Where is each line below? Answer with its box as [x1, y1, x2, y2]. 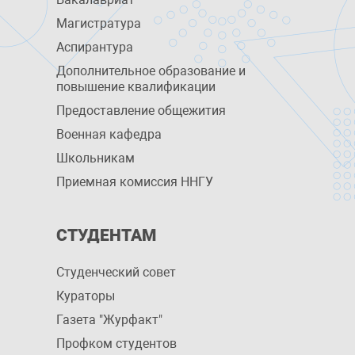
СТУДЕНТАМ [55, 226, 156, 245]
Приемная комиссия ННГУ [55, 174, 213, 189]
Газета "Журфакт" [55, 312, 162, 327]
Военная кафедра [55, 127, 162, 142]
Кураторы [55, 288, 115, 303]
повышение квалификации [55, 79, 216, 94]
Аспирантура [55, 40, 133, 55]
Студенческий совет [55, 265, 176, 280]
